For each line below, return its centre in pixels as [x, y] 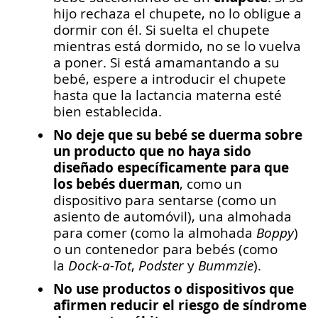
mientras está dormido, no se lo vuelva [177, 46]
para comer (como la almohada [155, 232]
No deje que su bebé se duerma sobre [178, 135]
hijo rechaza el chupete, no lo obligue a [177, 13]
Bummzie [226, 265]
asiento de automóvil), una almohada [172, 216]
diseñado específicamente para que [171, 167]
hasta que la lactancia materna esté [168, 95]
